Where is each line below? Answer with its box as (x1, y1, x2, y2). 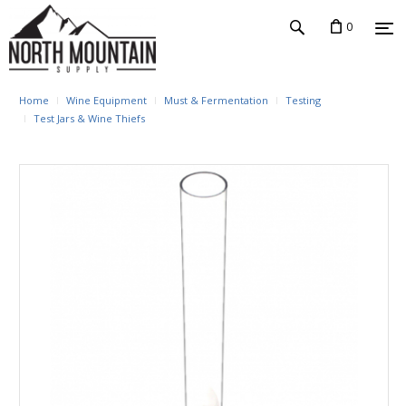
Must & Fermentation (164, 93, 268, 107)
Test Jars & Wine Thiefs (34, 111, 145, 125)
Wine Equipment (66, 93, 147, 107)
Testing (285, 93, 321, 107)
